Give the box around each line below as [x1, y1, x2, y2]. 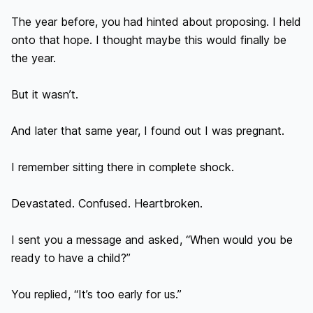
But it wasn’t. [11, 87, 78, 101]
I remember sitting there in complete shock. [11, 160, 234, 174]
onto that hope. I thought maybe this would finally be [11, 33, 286, 47]
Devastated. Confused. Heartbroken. [11, 196, 203, 210]
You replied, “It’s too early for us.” [11, 287, 182, 301]
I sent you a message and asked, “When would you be [11, 233, 293, 247]
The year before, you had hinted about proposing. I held [11, 15, 301, 29]
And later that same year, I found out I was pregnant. [11, 124, 284, 138]
